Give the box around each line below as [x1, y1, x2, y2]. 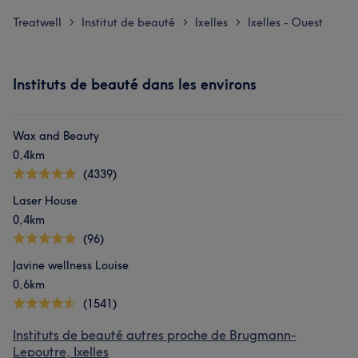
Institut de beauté [82, 15, 175, 30]
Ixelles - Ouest [248, 15, 323, 30]
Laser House [13, 193, 78, 208]
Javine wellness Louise [13, 258, 129, 272]
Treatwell [13, 15, 62, 30]
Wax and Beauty [13, 129, 99, 143]
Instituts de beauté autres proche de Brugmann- [13, 327, 296, 343]
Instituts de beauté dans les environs [13, 75, 257, 93]
